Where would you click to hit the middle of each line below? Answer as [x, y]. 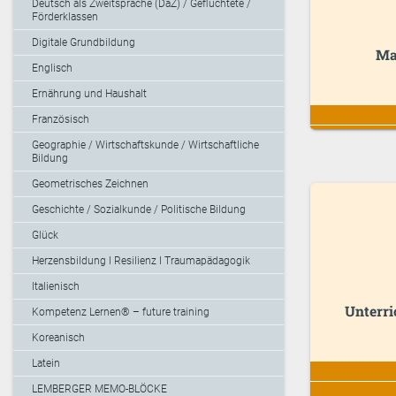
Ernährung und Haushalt [89, 94]
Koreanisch [58, 338]
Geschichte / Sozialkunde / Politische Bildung [139, 210]
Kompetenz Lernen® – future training [121, 312]
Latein [46, 364]
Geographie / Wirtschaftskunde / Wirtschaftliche [145, 145]
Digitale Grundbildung [84, 43]
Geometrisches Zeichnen [90, 184]
